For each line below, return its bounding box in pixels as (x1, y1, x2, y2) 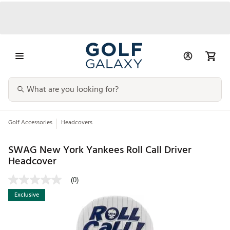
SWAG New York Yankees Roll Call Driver (8, 141, 191, 158)
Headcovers (61, 118, 92, 128)
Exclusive (14, 190, 39, 200)
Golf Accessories (8, 118, 52, 128)
